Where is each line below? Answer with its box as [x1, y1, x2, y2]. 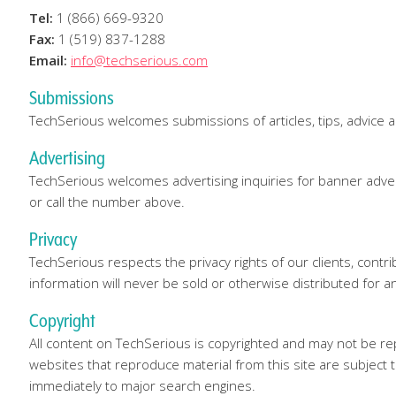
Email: [29, 51, 67, 69]
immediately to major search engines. [29, 377, 255, 394]
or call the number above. [29, 193, 185, 210]
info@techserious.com [71, 51, 208, 69]
